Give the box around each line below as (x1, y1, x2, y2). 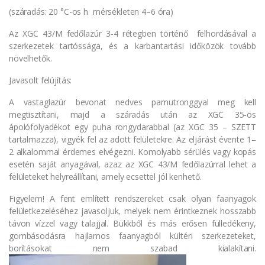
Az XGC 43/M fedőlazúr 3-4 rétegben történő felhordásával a (9, 27, 256, 39)
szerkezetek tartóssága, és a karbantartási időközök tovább (9, 40, 256, 51)
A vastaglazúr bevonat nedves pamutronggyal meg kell (9, 96, 256, 108)
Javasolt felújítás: (9, 74, 72, 86)
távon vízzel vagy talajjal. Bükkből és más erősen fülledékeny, (9, 217, 256, 229)
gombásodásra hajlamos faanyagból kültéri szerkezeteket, (9, 230, 256, 241)
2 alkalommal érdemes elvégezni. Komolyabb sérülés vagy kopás (9, 146, 256, 157)
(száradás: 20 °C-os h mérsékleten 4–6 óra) (9, 5, 173, 17)
